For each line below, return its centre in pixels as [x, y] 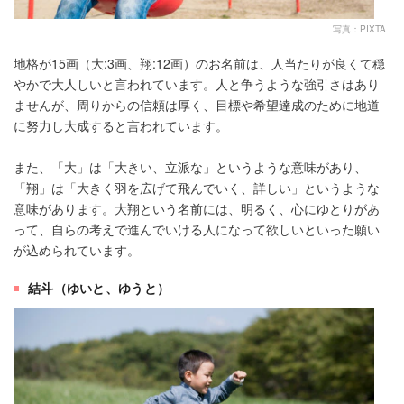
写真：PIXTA [359, 29]
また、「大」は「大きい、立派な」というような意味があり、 [190, 167]
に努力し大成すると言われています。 [121, 126]
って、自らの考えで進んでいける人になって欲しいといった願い [197, 230]
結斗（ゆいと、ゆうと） [99, 288]
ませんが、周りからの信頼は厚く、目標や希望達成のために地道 [197, 105]
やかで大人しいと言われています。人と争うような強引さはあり [197, 84]
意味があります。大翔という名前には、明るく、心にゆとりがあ [197, 209]
